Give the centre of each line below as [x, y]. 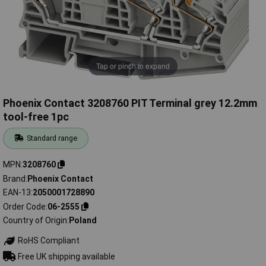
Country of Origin [35, 221]
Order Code [24, 206]
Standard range [52, 138]
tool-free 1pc [36, 117]
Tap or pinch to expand [133, 66]
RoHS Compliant [47, 241]
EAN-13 [17, 193]
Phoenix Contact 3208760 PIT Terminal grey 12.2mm [130, 103]
